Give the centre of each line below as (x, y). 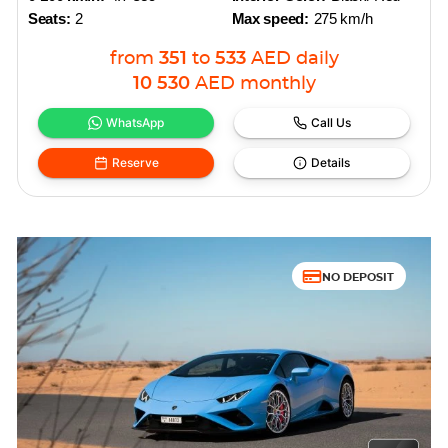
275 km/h (343, 18)
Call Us (330, 122)
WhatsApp (135, 122)
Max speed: (270, 18)
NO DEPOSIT (357, 276)
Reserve (135, 162)
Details (331, 162)
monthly (277, 84)
